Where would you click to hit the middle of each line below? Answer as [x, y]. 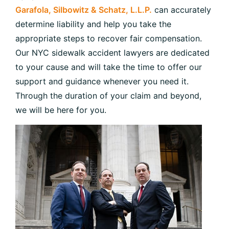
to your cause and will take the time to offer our [109, 67]
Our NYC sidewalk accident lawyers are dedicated [112, 53]
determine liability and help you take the [93, 24]
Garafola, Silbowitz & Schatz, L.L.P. [84, 10]
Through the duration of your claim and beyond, [108, 96]
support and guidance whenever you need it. [102, 82]
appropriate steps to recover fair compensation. [109, 39]
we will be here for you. [61, 110]
